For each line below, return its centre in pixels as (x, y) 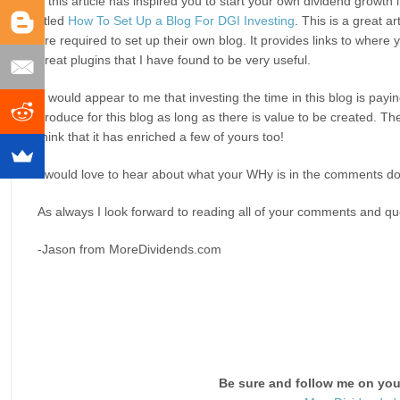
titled (53, 21)
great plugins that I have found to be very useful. (174, 60)
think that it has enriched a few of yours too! (161, 137)
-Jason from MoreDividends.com (129, 249)
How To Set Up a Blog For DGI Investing (181, 21)
